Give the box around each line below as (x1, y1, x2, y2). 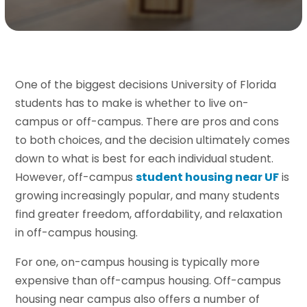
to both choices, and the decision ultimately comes (15, 132, 291, 149)
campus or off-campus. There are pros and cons (15, 114, 280, 130)
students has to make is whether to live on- (15, 95, 249, 112)
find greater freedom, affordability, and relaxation (15, 206, 283, 223)
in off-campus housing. (15, 225, 138, 241)
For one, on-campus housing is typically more (15, 254, 260, 271)
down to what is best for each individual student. (15, 151, 274, 167)
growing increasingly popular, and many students (15, 188, 280, 204)
